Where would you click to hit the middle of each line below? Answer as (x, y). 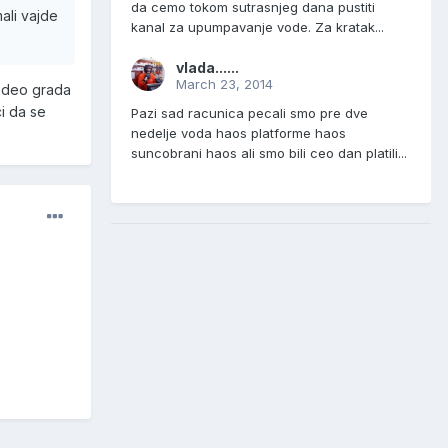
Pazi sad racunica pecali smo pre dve (249, 113)
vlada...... (207, 68)
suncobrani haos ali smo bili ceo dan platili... (269, 153)
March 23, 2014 (224, 84)
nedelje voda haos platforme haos (238, 133)
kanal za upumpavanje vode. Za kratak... (257, 27)
